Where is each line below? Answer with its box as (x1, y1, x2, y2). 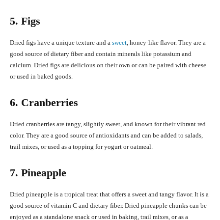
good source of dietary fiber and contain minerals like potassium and (10, 50, 192, 58)
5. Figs (10, 15, 40, 27)
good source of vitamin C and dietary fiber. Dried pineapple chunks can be (10, 202, 207, 210)
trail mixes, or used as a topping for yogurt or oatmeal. (10, 143, 153, 151)
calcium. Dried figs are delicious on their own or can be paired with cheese (10, 61, 206, 69)
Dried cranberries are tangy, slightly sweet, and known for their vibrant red (10, 120, 206, 128)
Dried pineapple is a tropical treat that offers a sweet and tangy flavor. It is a (10, 191, 209, 198)
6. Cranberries (10, 96, 78, 109)
